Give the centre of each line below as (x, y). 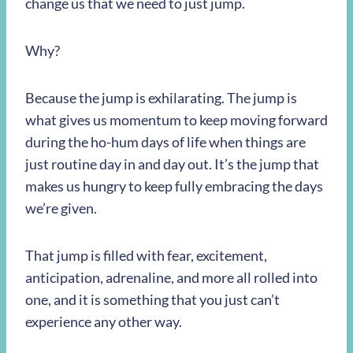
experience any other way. (104, 321)
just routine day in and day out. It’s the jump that (172, 163)
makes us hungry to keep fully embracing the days (174, 186)
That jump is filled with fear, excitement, (146, 255)
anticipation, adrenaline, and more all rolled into (171, 277)
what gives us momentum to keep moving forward (176, 119)
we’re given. (61, 208)
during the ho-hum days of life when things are (165, 141)
